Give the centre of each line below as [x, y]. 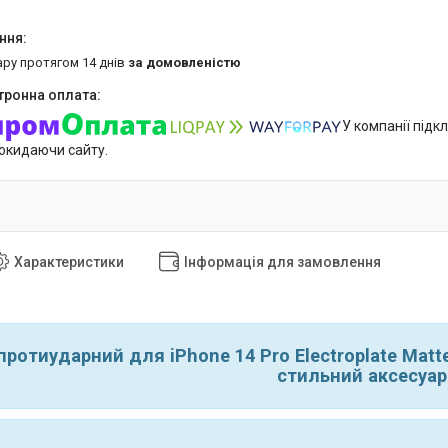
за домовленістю [184, 62]
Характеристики [69, 261]
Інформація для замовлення [282, 261]
